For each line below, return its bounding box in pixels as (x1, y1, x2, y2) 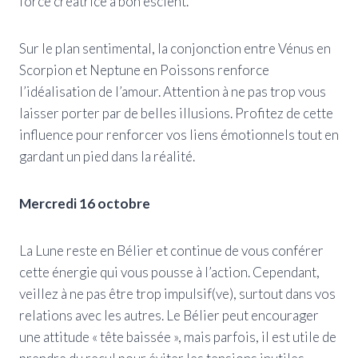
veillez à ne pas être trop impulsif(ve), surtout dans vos (19, 284, 336, 302)
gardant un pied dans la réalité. (19, 147, 195, 165)
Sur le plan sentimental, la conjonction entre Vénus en (19, 39, 331, 57)
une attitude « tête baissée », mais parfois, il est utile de (19, 328, 336, 345)
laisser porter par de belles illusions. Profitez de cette (19, 104, 333, 121)
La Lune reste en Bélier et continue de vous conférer (19, 241, 324, 259)
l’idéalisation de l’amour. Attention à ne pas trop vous (19, 82, 326, 100)
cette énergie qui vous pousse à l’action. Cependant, (19, 263, 320, 280)
